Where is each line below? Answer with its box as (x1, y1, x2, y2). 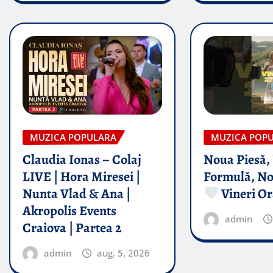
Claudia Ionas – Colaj (23, 150, 141, 169)
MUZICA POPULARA (30, 130, 116, 143)
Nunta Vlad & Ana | (23, 184, 130, 203)
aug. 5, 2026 (97, 246, 151, 259)
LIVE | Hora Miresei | (23, 167, 140, 186)
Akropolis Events (23, 201, 116, 220)
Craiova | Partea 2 (23, 218, 122, 237)
